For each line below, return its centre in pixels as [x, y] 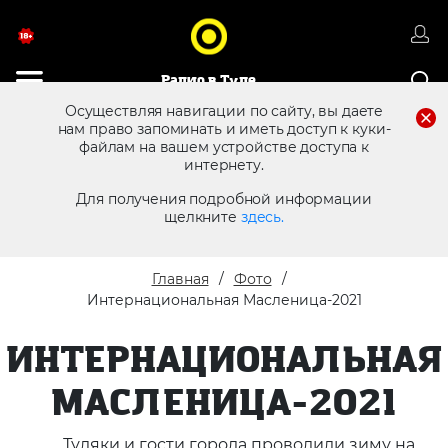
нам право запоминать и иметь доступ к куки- [224, 129]
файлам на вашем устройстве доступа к [224, 147]
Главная [180, 279]
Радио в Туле [209, 80]
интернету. [224, 165]
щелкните [202, 217]
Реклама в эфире [341, 152]
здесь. [262, 217]
